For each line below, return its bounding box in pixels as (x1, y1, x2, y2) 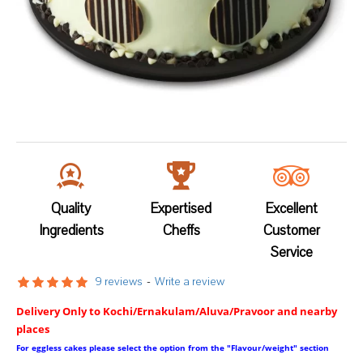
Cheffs (162, 220, 200, 240)
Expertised (151, 199, 212, 218)
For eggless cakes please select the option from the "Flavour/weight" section (16, 342, 329, 353)
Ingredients (38, 220, 104, 240)
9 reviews (95, 274, 143, 289)
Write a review (155, 274, 224, 289)
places (16, 322, 49, 336)
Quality (51, 199, 92, 218)
